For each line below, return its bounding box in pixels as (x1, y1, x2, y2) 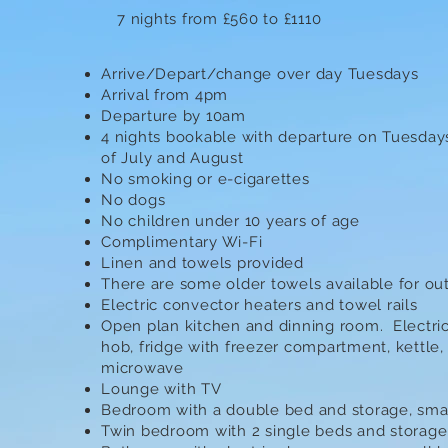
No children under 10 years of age (101, 212, 360, 230)
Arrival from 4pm (101, 86, 228, 104)
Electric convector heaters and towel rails (101, 296, 418, 314)
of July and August (101, 149, 244, 167)
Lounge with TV (101, 380, 222, 398)
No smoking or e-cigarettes (101, 170, 315, 188)
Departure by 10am (101, 107, 246, 125)
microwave (101, 359, 184, 377)
